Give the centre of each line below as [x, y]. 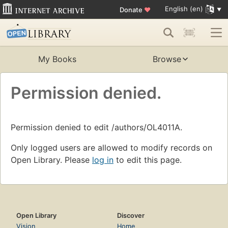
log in [103, 160]
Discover [131, 216]
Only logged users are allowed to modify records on [111, 148]
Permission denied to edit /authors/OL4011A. [96, 127]
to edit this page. [148, 160]
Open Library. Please [51, 160]
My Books [57, 59]
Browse [167, 59]
